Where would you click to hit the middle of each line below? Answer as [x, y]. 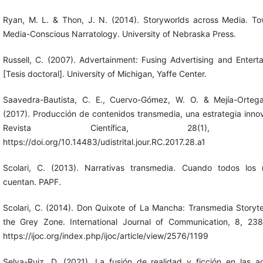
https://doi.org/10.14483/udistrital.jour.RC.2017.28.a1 [104, 141]
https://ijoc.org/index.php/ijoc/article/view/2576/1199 [105, 235]
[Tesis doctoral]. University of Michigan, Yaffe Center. [104, 73]
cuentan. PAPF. [32, 181]
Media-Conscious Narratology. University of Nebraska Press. [119, 33]
